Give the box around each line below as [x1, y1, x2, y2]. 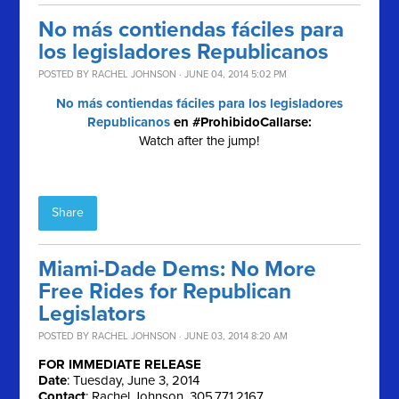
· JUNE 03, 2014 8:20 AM [176, 330, 289, 343]
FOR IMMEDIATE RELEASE [38, 356, 202, 373]
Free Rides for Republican [38, 279, 292, 305]
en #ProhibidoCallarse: [169, 114, 312, 131]
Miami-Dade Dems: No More [38, 256, 317, 283]
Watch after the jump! [139, 133, 260, 150]
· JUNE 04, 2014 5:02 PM [176, 69, 288, 81]
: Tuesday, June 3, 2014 [67, 372, 200, 389]
